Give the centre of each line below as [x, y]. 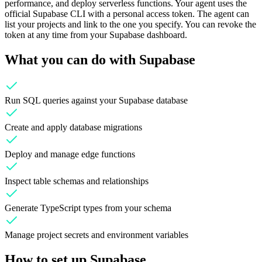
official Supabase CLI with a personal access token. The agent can [127, 13]
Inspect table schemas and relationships [77, 181]
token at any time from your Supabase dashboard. [96, 35]
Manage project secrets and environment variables [96, 235]
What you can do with [72, 59]
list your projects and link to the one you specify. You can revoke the [130, 24]
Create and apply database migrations [73, 127]
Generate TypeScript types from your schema [88, 208]
